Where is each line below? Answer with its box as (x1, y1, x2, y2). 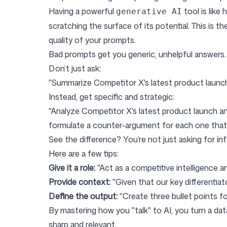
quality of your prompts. (49, 34, 136, 46)
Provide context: (49, 176, 110, 187)
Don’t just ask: (49, 63, 101, 74)
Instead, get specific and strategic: (49, 91, 174, 102)
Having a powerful (49, 6, 116, 17)
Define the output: (49, 191, 118, 202)
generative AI (116, 7, 182, 16)
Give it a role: (49, 162, 95, 173)
